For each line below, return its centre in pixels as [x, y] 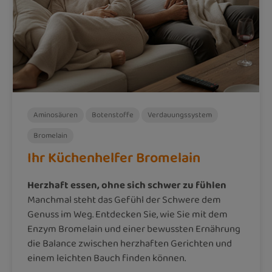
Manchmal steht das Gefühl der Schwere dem [124, 200]
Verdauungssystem [180, 115]
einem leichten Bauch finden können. [107, 258]
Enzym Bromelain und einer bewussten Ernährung [134, 229]
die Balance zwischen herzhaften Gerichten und [130, 243]
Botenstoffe [113, 115]
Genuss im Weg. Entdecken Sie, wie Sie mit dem [127, 214]
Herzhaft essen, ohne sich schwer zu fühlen [127, 185]
